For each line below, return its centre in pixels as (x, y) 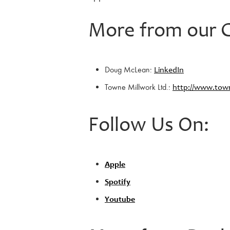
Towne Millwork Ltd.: (139, 87)
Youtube (120, 199)
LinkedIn (169, 70)
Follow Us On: (149, 126)
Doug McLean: (129, 69)
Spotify (118, 182)
